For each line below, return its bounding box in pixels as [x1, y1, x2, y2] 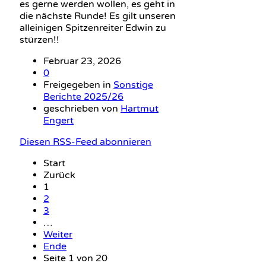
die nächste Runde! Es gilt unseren [20, 9, 176, 22]
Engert [43, 114, 74, 126]
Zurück [43, 169, 75, 181]
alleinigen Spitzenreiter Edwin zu [20, 21, 166, 34]
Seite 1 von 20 [43, 252, 107, 264]
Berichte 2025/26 [43, 90, 123, 103]
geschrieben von [43, 102, 121, 115]
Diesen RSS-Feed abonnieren [20, 135, 151, 148]
